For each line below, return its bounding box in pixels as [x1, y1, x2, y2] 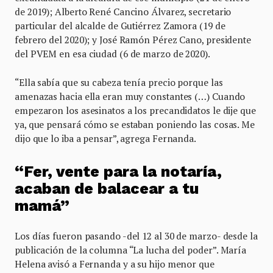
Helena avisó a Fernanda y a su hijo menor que [15, 257, 214, 270]
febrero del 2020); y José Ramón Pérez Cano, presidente [15, 34, 251, 46]
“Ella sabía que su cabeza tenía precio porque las [15, 76, 223, 88]
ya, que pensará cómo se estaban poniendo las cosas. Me [15, 118, 255, 130]
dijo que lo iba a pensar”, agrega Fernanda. [15, 132, 198, 144]
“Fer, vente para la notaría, [15, 162, 222, 180]
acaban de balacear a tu [15, 179, 199, 197]
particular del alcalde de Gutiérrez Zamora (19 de [15, 19, 225, 32]
